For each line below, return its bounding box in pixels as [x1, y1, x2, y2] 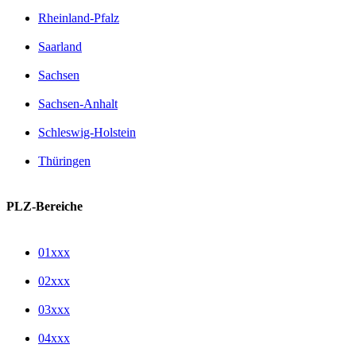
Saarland [38, 40, 82, 53]
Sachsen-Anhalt [38, 97, 118, 110]
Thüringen [38, 154, 91, 168]
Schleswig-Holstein [38, 126, 136, 139]
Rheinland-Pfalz [38, 11, 119, 25]
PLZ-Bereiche [6, 199, 83, 214]
